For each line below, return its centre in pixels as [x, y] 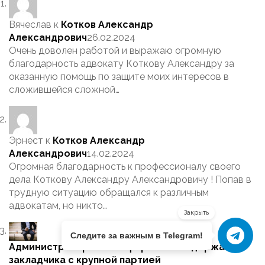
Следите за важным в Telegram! [137, 235]
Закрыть [196, 213]
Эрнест [26, 141]
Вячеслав [30, 25]
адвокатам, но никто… [58, 206]
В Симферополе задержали [167, 247]
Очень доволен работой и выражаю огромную [115, 51]
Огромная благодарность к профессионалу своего [125, 167]
